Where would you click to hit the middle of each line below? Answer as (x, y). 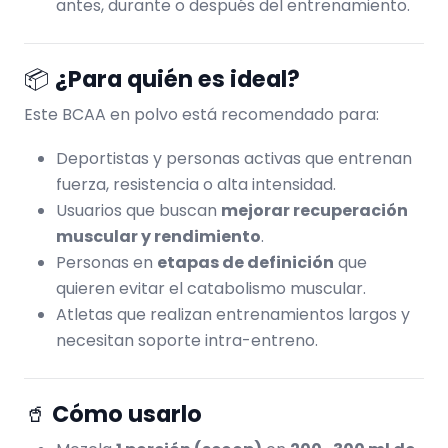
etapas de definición (245, 262)
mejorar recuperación (314, 210)
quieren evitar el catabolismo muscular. (211, 288)
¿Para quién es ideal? (177, 78)
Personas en (106, 262)
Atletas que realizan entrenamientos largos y (233, 314)
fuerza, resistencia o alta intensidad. (196, 184)
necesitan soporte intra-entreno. (187, 340)
